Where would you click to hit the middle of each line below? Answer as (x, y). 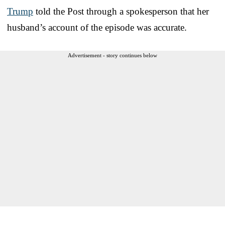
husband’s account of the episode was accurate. (97, 27)
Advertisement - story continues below (113, 55)
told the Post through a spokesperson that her (121, 11)
